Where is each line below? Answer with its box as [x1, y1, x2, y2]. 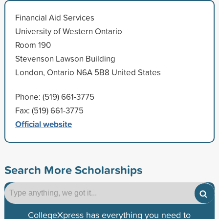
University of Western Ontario [15, 25, 122, 37]
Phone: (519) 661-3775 [15, 90, 94, 102]
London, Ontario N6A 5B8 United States [15, 66, 161, 78]
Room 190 [15, 39, 51, 50]
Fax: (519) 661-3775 [15, 104, 84, 116]
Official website [15, 117, 72, 130]
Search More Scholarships [4, 161, 142, 178]
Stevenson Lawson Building [15, 52, 115, 64]
